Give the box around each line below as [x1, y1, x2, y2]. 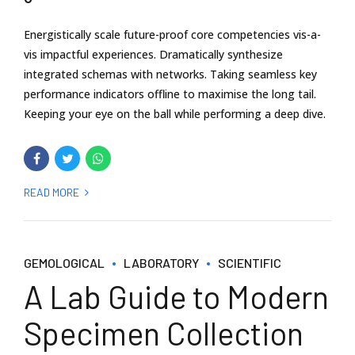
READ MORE [24, 185, 79, 199]
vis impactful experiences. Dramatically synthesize [24, 46, 283, 62]
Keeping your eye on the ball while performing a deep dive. [24, 105, 326, 121]
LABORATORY [124, 254, 199, 270]
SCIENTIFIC [218, 254, 281, 270]
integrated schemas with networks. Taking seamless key [24, 66, 317, 82]
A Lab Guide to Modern [24, 277, 329, 315]
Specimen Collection [24, 313, 303, 352]
